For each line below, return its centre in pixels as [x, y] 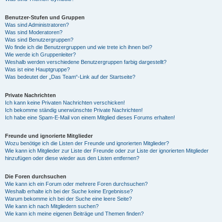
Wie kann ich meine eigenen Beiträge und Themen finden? [74, 214]
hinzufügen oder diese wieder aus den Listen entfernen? [72, 158]
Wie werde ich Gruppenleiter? [40, 55]
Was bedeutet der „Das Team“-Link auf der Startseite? [70, 77]
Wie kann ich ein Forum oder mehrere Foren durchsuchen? [76, 184]
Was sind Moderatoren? [34, 32]
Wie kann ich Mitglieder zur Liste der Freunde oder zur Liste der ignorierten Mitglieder [107, 151]
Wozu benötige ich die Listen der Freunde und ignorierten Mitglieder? [87, 143]
